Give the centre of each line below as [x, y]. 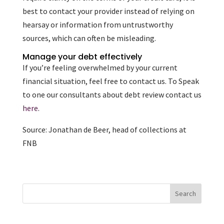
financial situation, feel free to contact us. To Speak [110, 81]
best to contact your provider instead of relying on [108, 11]
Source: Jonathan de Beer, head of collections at [104, 129]
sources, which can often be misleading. [89, 38]
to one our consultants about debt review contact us [112, 94]
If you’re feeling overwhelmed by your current [100, 67]
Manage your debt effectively [82, 57]
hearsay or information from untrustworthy [97, 24]
